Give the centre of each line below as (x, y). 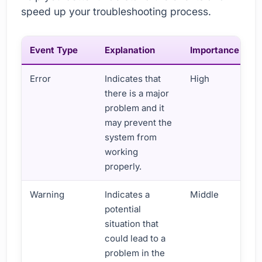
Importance (215, 50)
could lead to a (135, 238)
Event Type (54, 50)
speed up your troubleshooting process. (116, 11)
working (122, 151)
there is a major (137, 93)
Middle (205, 194)
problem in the (135, 253)
